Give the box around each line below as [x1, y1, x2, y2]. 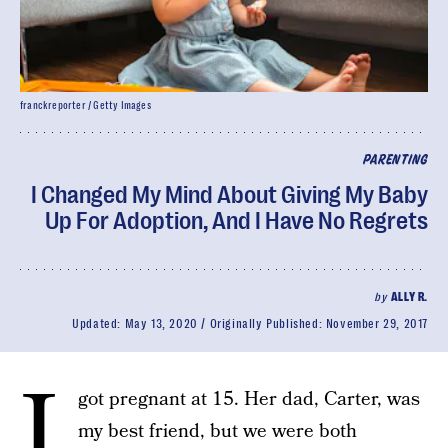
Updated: [72, 317, 125, 331]
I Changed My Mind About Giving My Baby [31, 181, 428, 209]
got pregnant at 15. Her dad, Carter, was [78, 386, 420, 413]
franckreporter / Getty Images [20, 100, 151, 111]
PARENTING [362, 154, 428, 167]
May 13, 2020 [124, 317, 198, 331]
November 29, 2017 [325, 317, 428, 331]
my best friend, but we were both [78, 418, 357, 445]
